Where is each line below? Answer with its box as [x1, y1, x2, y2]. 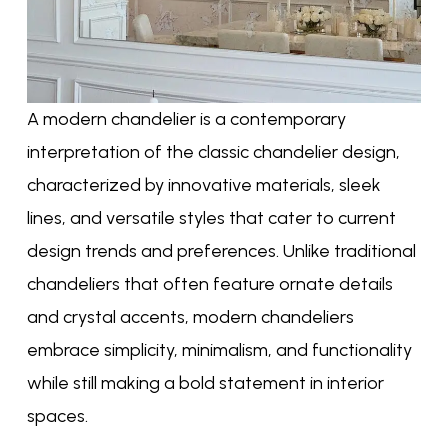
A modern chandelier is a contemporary [26, 108, 346, 131]
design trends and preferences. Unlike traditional [26, 240, 416, 263]
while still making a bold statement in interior [26, 372, 384, 395]
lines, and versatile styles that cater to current [26, 207, 396, 230]
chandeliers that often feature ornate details [26, 273, 393, 296]
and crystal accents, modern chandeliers [26, 306, 354, 329]
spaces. [26, 405, 88, 428]
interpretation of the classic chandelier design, [26, 141, 400, 164]
